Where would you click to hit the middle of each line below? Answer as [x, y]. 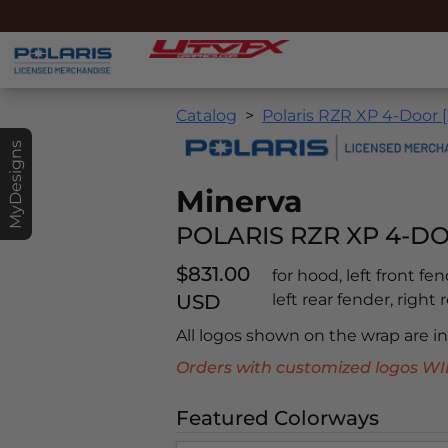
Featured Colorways [277, 418]
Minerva [239, 201]
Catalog [206, 116]
